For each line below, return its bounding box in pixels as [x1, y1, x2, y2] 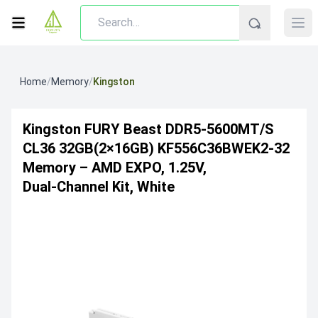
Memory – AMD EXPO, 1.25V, [23, 159, 207, 176]
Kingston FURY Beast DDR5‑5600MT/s [23, 121, 274, 138]
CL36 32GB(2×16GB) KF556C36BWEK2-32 [23, 140, 290, 157]
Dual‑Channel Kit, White [23, 178, 175, 195]
